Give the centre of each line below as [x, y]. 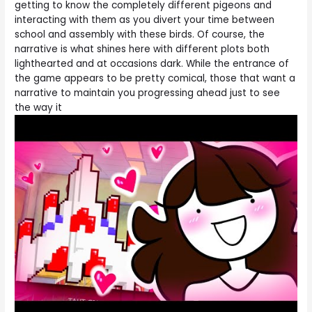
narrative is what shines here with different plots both [142, 49]
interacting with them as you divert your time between [145, 20]
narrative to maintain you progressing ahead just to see [148, 93]
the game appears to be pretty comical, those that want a [155, 79]
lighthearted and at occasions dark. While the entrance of [152, 64]
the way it [39, 108]
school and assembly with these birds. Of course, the [140, 35]
